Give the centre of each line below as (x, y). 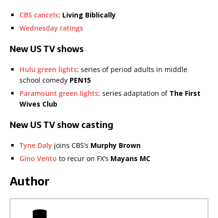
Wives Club (38, 104)
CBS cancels (39, 15)
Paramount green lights (59, 93)
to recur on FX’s (84, 159)
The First (185, 93)
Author (29, 182)
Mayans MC (130, 159)
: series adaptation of (134, 93)
